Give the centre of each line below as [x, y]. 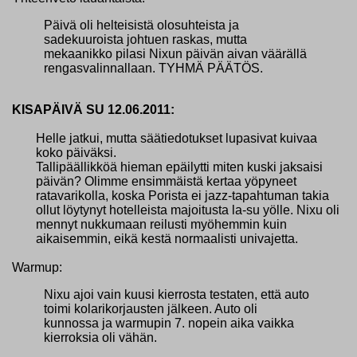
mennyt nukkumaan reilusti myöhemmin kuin [161, 224]
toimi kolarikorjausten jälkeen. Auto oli [151, 308]
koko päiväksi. [76, 152]
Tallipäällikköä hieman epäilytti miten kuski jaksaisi [179, 167]
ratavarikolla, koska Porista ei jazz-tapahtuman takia [182, 195]
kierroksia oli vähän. [100, 337]
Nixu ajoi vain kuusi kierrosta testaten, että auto [177, 294]
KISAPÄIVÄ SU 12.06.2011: [93, 109]
